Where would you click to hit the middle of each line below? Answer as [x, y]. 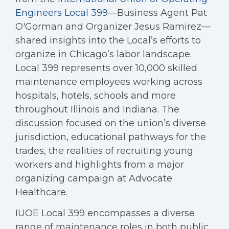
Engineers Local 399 [62, 13]
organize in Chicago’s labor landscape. [104, 54]
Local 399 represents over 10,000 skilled [106, 68]
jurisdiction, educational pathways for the [111, 137]
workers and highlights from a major [100, 165]
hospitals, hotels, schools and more [96, 96]
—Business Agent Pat [157, 13]
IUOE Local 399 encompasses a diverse [105, 213]
